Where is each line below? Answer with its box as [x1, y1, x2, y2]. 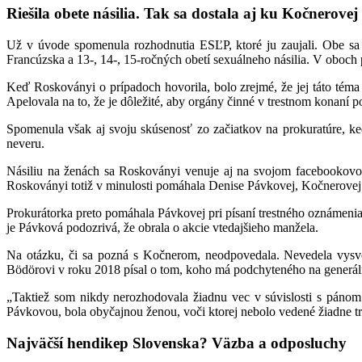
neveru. [6, 136, 44, 150]
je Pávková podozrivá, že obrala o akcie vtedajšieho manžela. [6, 220, 318, 234]
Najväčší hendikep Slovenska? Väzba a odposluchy [6, 334, 347, 351]
